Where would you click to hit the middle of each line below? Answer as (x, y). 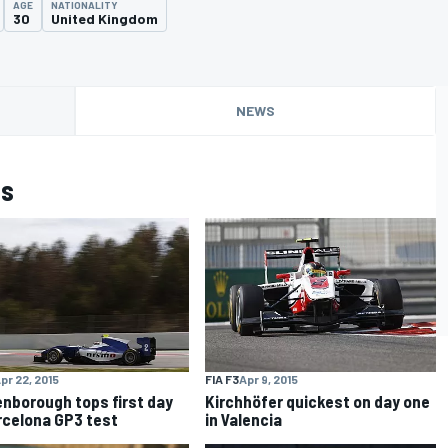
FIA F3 (222, 378)
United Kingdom (104, 18)
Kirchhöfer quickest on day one (318, 400)
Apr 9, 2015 (269, 378)
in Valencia (244, 418)
